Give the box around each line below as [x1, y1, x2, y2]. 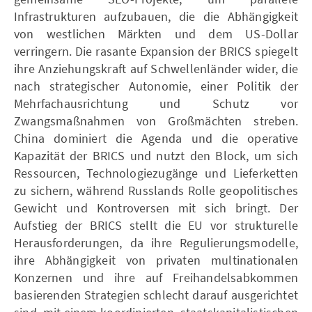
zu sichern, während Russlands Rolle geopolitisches [14, 182, 298, 198]
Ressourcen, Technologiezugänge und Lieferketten [14, 164, 298, 181]
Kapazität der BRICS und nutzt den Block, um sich [14, 147, 298, 164]
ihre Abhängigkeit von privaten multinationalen [14, 251, 298, 268]
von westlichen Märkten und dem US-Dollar [14, 25, 298, 42]
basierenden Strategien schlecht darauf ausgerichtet [14, 286, 298, 303]
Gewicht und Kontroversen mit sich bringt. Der [14, 199, 298, 216]
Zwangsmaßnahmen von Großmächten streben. [14, 112, 298, 129]
